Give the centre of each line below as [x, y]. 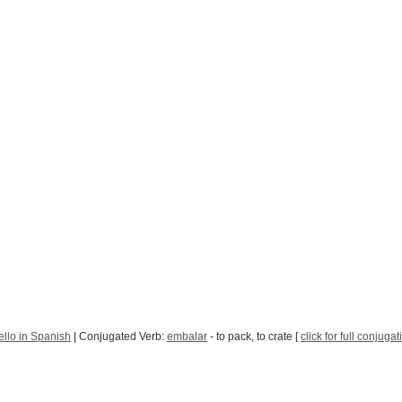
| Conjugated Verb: [119, 336]
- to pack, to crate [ [254, 336]
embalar [187, 336]
